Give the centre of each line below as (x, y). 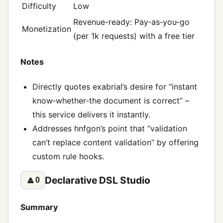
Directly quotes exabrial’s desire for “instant (115, 86)
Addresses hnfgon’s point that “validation (110, 128)
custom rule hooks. (68, 156)
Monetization (47, 29)
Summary (39, 207)
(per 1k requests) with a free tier (134, 36)
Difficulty (39, 6)
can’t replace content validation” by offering (115, 142)
